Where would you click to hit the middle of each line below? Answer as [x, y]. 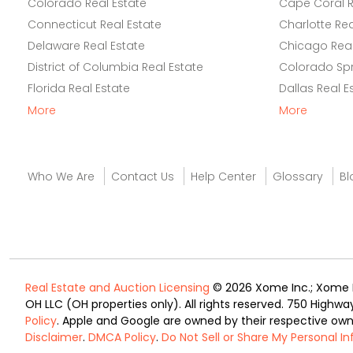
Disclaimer [54, 337]
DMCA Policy [122, 337]
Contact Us [143, 176]
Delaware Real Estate [86, 46]
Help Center [223, 176]
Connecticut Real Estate [95, 24]
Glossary [298, 176]
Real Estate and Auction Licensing [117, 288]
